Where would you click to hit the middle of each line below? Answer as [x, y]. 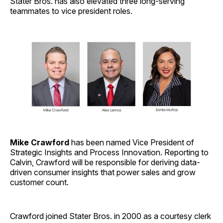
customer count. [39, 182]
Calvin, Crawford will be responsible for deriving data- [105, 162]
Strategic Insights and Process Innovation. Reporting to [109, 152]
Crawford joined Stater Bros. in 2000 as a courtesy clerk [111, 216]
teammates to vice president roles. [71, 11]
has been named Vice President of [132, 142]
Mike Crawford [40, 142]
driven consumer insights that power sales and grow [103, 172]
